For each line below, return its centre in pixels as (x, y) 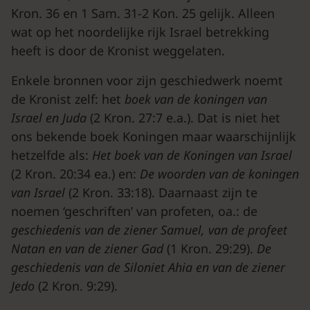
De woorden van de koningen (219, 174)
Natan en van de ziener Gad (89, 248)
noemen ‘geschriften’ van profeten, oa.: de (134, 211)
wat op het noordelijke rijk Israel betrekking (140, 32)
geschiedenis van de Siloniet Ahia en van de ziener (148, 267)
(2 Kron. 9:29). (78, 286)
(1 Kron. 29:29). (212, 248)
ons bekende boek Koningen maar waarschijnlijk (154, 136)
